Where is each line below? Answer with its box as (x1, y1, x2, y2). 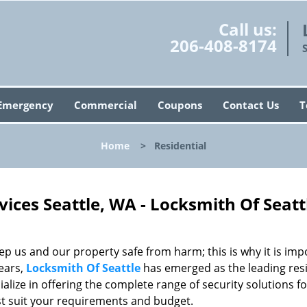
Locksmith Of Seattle (26, 260, 140, 275)
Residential (154, 139, 206, 152)
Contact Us (222, 98, 279, 112)
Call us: (218, 18, 277, 40)
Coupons (157, 98, 202, 112)
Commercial (73, 98, 137, 112)
